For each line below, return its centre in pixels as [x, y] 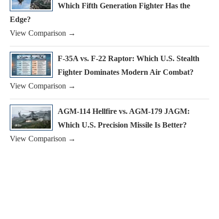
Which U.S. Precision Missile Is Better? [122, 125]
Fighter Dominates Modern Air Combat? [126, 72]
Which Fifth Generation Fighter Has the [124, 6]
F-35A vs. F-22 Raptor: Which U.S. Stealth [129, 59]
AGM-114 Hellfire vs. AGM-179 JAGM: [124, 111]
